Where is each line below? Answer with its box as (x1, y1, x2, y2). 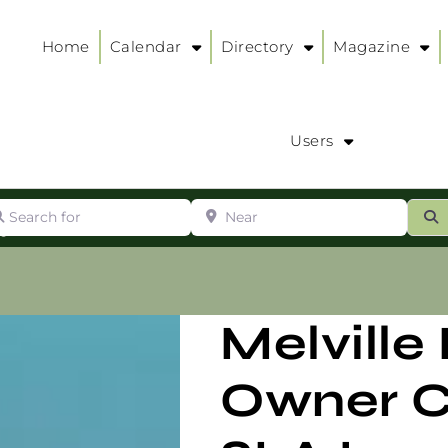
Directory (221, 37, 294, 56)
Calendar (109, 37, 182, 56)
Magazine (333, 37, 411, 56)
